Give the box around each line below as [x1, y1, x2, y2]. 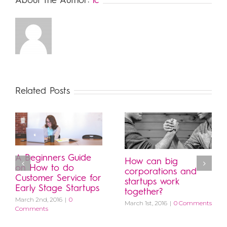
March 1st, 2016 [125, 199, 167, 207]
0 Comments [174, 199, 212, 207]
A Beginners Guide [15, 154, 91, 163]
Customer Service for [15, 174, 101, 183]
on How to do [15, 164, 74, 173]
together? [125, 187, 163, 197]
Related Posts [15, 87, 70, 96]
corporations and [125, 167, 197, 177]
